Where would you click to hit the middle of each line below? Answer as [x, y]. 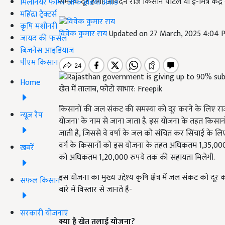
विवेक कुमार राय [84, 34]
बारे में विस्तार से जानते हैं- [95, 189]
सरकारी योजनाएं [44, 213]
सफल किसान [40, 180]
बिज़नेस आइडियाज [47, 50]
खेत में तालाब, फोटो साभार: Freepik [110, 89]
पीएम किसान [39, 62]
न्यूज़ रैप [31, 115]
